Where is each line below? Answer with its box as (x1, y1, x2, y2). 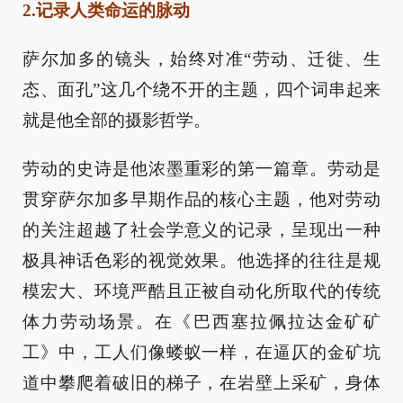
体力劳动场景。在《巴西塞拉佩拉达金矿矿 (22, 312, 381, 332)
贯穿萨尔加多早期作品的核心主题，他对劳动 (22, 190, 381, 210)
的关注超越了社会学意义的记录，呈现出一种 (22, 220, 381, 240)
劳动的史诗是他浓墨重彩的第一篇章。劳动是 (22, 159, 381, 179)
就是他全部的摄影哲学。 (22, 111, 210, 130)
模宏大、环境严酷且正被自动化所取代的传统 (22, 282, 381, 301)
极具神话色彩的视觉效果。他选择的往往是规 (22, 251, 381, 271)
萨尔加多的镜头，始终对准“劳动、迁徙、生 (22, 49, 381, 69)
